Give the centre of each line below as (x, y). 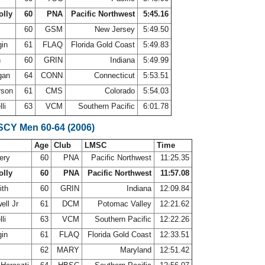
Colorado (120, 91)
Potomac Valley (125, 204)
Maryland (136, 250)
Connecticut (114, 75)
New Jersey (115, 29)
